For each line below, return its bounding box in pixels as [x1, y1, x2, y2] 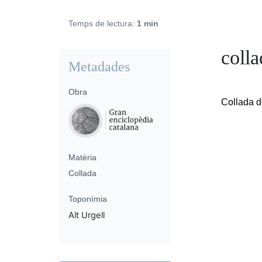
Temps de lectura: [68, 18, 137, 28]
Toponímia [68, 194, 107, 204]
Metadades [68, 58, 130, 74]
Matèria [68, 152, 96, 162]
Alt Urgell [68, 209, 105, 220]
